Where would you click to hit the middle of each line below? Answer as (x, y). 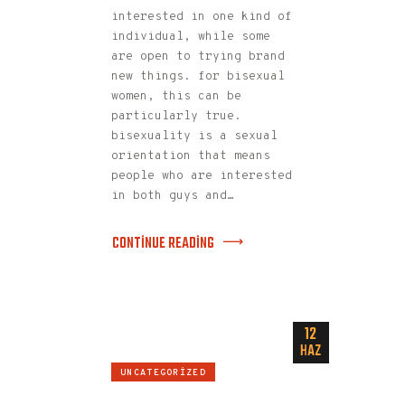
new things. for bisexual (198, 76)
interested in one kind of (202, 17)
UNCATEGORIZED (163, 373)
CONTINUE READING (163, 243)
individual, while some (191, 37)
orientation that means (191, 156)
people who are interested (202, 176)
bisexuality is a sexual (194, 136)
